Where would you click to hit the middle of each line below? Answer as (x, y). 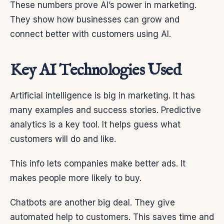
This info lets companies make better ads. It (98, 164)
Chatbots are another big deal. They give (92, 203)
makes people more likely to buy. (76, 178)
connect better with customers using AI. (90, 34)
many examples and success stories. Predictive (105, 110)
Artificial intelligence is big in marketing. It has (102, 96)
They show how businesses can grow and (95, 20)
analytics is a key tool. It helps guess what (95, 125)
